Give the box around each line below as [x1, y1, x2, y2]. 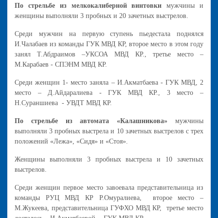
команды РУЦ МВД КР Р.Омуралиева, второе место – [15, 194, 203, 201]
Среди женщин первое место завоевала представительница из [15, 183, 203, 191]
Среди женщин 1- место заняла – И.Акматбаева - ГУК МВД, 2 [15, 78, 203, 86]
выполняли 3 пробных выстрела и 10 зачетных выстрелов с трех [15, 127, 203, 135]
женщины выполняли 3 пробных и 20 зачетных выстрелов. [15, 12, 188, 19]
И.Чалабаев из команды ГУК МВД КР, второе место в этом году [15, 40, 203, 48]
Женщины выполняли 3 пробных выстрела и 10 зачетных [15, 155, 203, 163]
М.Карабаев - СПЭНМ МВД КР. [15, 60, 109, 68]
